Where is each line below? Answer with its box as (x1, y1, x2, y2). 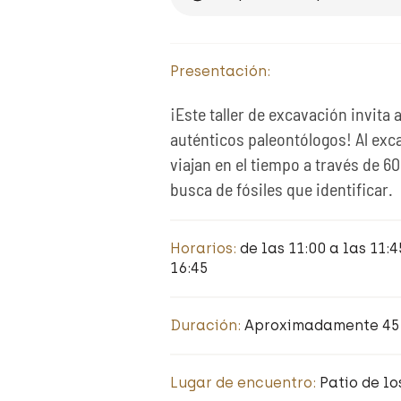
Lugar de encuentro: (169, 374, 320, 391)
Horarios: (169, 240, 240, 257)
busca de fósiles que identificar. (169, 178, 393, 200)
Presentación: (169, 63, 270, 80)
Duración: (169, 317, 244, 334)
